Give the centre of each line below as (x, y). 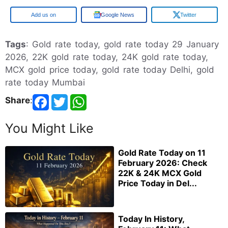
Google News (118, 15)
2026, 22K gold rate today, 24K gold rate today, (107, 57)
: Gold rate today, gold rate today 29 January (122, 45)
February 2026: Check (163, 163)
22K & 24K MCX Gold (160, 173)
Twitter (188, 15)
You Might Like (49, 129)
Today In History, (151, 219)
